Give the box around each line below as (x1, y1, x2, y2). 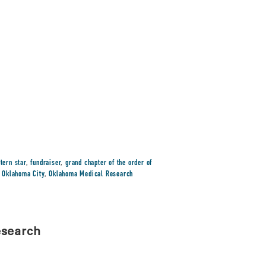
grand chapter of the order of (65, 159, 153, 167)
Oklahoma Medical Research (49, 170, 134, 179)
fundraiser (30, 159, 61, 167)
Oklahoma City (2, 170, 45, 179)
